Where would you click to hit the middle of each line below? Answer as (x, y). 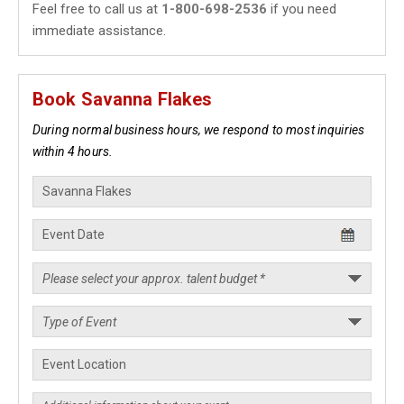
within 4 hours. (73, 151)
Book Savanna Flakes (123, 99)
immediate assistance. (99, 31)
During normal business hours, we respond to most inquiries (199, 130)
